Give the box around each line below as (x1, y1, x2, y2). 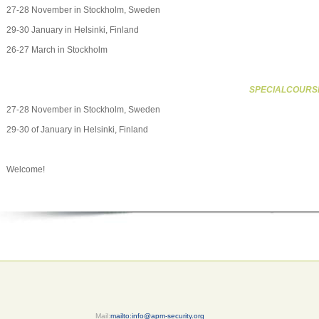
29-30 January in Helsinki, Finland (6, 25, 139, 35)
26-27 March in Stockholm (6, 45, 108, 55)
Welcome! (6, 164, 45, 174)
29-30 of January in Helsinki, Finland (6, 125, 148, 135)
